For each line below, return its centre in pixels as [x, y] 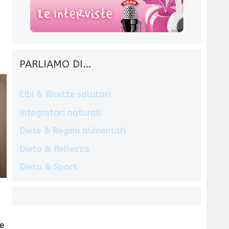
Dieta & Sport [49, 167]
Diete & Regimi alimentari [73, 131]
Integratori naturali [61, 112]
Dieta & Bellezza [55, 148]
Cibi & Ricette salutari [65, 94]
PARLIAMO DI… [56, 64]
